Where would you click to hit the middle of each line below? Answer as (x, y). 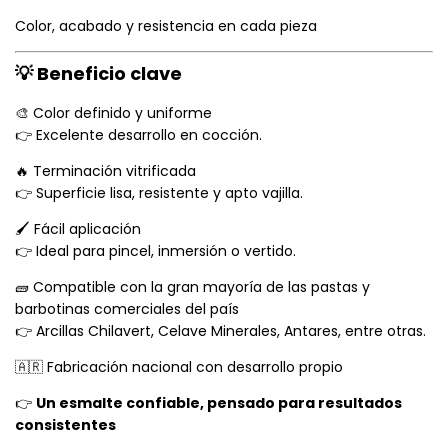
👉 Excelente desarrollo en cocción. (138, 135)
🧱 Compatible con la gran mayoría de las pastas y (192, 287)
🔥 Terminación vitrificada (105, 171)
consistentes (65, 425)
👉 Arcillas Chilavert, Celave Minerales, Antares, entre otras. (220, 331)
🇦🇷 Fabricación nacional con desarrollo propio (179, 367)
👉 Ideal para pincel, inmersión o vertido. (155, 251)
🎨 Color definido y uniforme (113, 113)
